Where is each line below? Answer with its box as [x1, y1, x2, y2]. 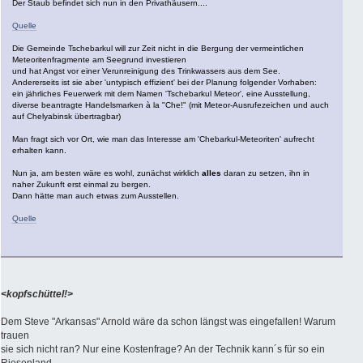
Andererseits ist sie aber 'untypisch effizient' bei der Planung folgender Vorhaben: [12, 77, 317, 87]
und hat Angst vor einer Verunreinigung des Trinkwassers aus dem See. [12, 66, 280, 75]
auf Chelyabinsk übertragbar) [12, 111, 121, 121]
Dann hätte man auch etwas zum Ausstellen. [12, 190, 179, 200]
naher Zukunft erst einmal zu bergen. [12, 179, 151, 189]
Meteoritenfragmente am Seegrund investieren [12, 54, 186, 64]
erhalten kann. [12, 145, 66, 155]
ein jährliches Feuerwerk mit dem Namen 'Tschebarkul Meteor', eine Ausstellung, [12, 88, 310, 98]
